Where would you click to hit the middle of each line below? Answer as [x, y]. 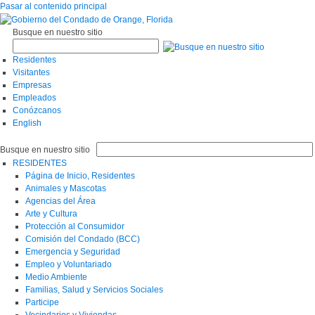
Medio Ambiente [56, 277]
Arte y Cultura [51, 213]
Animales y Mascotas [66, 188]
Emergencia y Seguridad [73, 251]
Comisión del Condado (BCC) [83, 239]
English [27, 123]
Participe [42, 302]
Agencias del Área [60, 201]
